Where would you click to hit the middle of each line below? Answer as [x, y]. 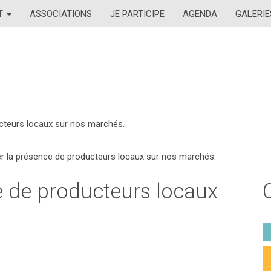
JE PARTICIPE [137, 14]
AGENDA [200, 14]
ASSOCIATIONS [61, 14]
